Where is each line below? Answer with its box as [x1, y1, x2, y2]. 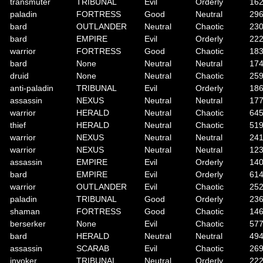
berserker [10, 219, 46, 228]
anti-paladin [10, 83, 53, 93]
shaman [10, 207, 40, 216]
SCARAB [76, 244, 109, 253]
